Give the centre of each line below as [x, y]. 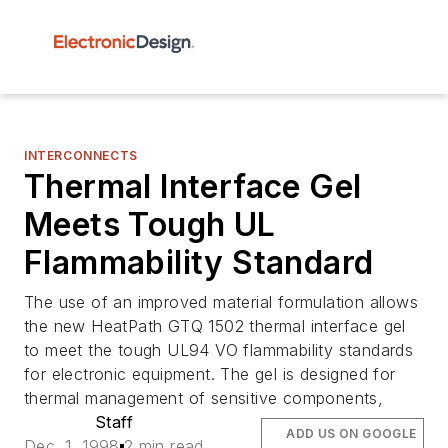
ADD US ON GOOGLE [351, 433]
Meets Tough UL [150, 224]
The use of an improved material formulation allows [221, 302]
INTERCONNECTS [81, 155]
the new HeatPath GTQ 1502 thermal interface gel [215, 326]
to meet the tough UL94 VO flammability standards [219, 350]
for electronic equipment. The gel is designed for [210, 374]
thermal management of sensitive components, [204, 398]
